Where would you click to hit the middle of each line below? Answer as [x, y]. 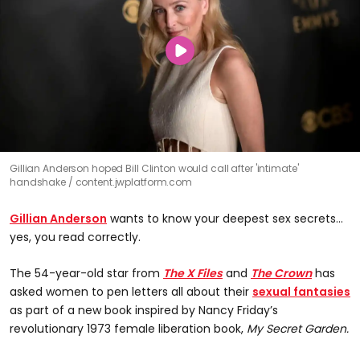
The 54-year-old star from [86, 273]
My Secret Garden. [298, 328]
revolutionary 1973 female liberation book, [128, 328]
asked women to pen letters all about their [131, 291]
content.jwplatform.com [133, 182]
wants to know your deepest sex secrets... [225, 218]
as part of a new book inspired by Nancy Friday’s [144, 310]
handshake [39, 182]
